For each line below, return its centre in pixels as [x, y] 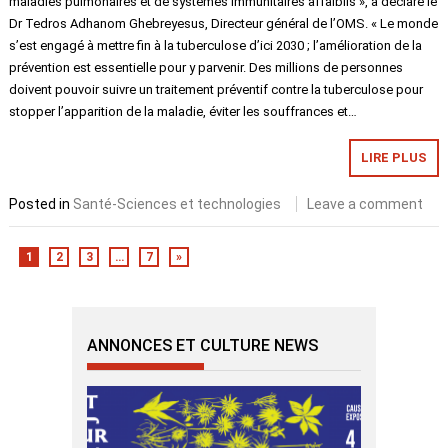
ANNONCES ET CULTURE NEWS [202, 345]
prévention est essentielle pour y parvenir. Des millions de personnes [206, 68]
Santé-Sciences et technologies [177, 204]
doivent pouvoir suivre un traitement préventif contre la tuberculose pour [216, 90]
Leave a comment [365, 204]
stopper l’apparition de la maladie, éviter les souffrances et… [183, 112]
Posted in [41, 204]
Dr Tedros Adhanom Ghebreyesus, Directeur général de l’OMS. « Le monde [224, 24]
